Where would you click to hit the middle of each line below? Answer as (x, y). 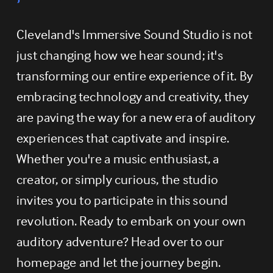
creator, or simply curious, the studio (117, 179)
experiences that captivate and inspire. (123, 137)
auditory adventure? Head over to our (120, 241)
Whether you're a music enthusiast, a (118, 158)
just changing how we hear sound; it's (119, 55)
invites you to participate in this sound (122, 200)
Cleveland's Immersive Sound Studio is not (134, 34)
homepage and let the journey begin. (119, 262)
